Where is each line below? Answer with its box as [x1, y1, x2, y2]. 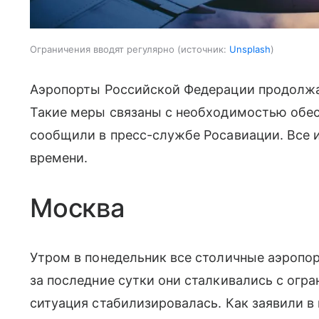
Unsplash [229, 43, 271, 56]
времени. [30, 150, 88, 166]
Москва [30, 192, 125, 224]
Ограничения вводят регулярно [30, 43, 174, 56]
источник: [181, 43, 226, 56]
